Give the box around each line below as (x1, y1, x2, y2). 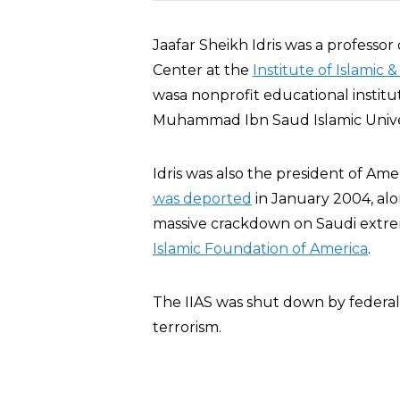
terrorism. (153, 319, 221, 336)
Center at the (153, 62, 253, 79)
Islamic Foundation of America (153, 240, 368, 257)
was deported (153, 190, 252, 207)
